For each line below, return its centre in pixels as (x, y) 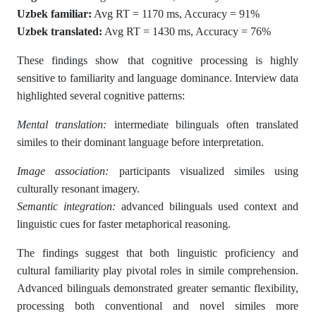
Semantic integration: (67, 206)
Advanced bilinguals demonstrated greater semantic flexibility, (158, 288)
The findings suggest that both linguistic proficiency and (158, 253)
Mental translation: (62, 124)
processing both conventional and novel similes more (158, 306)
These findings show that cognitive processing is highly (158, 60)
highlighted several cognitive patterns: (101, 96)
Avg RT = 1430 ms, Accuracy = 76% (187, 31)
